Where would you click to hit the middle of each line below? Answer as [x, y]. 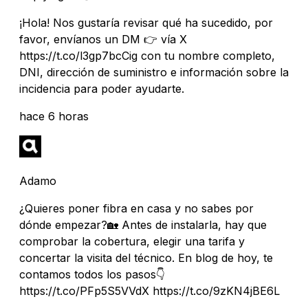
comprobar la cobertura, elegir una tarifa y [132, 241]
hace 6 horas [54, 116]
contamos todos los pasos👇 [92, 274]
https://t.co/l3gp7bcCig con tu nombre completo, [147, 55]
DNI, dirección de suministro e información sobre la [154, 72]
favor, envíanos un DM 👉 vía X [103, 39]
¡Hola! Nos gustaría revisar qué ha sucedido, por [146, 22]
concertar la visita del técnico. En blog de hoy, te [146, 257]
